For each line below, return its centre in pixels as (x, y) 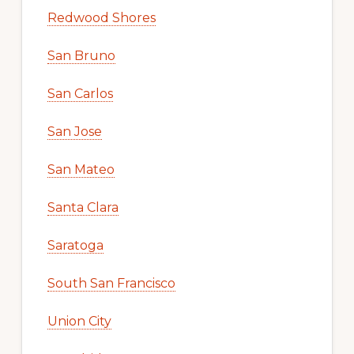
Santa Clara (83, 208)
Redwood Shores (101, 18)
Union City (79, 322)
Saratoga (75, 246)
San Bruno (81, 56)
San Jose (74, 132)
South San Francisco (111, 284)
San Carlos (80, 94)
